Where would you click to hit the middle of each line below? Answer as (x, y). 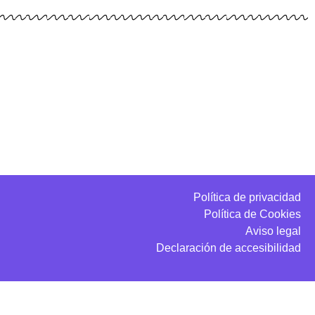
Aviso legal (273, 231)
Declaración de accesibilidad (229, 248)
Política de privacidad (247, 198)
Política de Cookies (252, 214)
